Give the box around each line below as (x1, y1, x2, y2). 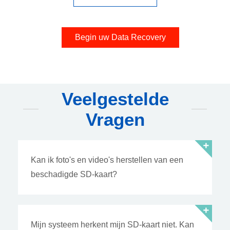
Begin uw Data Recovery (74, 32, 166, 42)
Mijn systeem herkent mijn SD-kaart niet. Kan (31, 220, 194, 229)
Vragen (85, 109, 145, 129)
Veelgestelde (61, 88, 169, 109)
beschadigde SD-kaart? (31, 169, 117, 179)
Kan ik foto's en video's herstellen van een (31, 155, 183, 164)
